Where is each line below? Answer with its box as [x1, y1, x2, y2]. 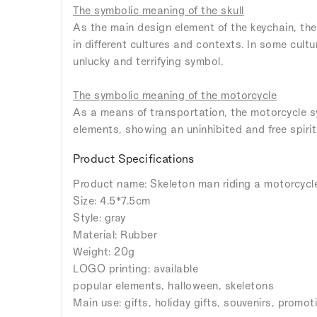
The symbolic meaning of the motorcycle [73, 88, 277, 101]
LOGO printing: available [73, 262, 198, 275]
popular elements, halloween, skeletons [73, 279, 274, 292]
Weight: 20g [73, 245, 135, 258]
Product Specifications [73, 151, 195, 165]
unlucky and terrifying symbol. [73, 54, 223, 67]
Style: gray [73, 211, 126, 224]
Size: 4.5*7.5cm [73, 194, 151, 207]
